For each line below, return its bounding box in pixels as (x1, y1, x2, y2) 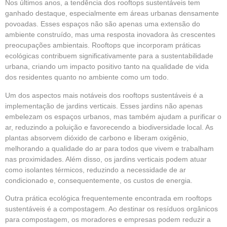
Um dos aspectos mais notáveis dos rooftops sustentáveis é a (5, 91, 203, 99)
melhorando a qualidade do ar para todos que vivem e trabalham (5, 144, 214, 153)
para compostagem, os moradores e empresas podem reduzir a (5, 215, 211, 223)
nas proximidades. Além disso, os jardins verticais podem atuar (5, 155, 207, 163)
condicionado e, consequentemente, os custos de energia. (5, 176, 193, 184)
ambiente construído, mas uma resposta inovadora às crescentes (5, 30, 215, 39)
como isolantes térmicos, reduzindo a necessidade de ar (5, 165, 186, 174)
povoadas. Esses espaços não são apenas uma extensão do (5, 20, 200, 28)
